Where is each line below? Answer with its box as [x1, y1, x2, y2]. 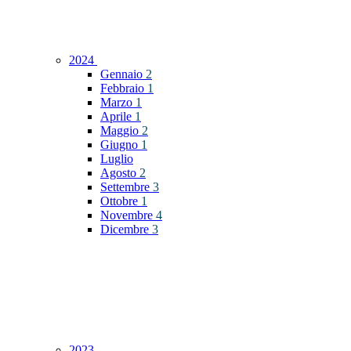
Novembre [100, 208, 156, 223]
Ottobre [100, 194, 141, 208]
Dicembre [100, 223, 152, 237]
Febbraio [100, 81, 147, 96]
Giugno [100, 138, 141, 152]
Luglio [100, 152, 133, 166]
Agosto [100, 166, 139, 180]
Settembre [100, 180, 153, 194]
